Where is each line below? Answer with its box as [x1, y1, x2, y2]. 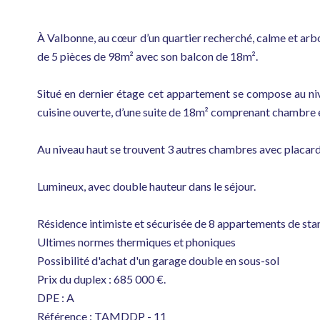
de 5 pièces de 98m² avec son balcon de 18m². [37, 49, 258, 63]
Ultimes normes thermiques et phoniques [37, 235, 236, 249]
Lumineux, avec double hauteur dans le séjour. [37, 179, 256, 193]
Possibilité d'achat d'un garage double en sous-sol [37, 254, 279, 267]
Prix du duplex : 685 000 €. [37, 272, 166, 286]
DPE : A [37, 291, 74, 304]
